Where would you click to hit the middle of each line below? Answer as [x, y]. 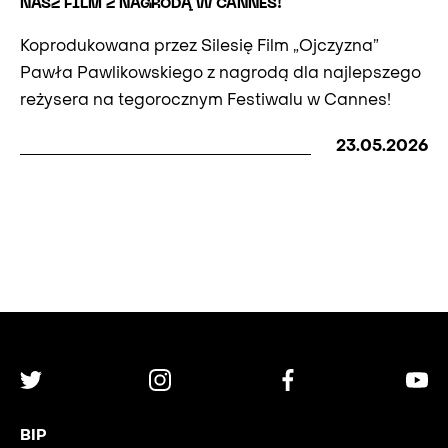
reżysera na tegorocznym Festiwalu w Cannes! [205, 101]
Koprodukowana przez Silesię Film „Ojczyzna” [199, 47]
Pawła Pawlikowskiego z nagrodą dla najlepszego [220, 74]
